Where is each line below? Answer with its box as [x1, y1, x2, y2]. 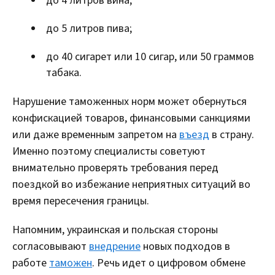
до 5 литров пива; [46, 20, 132, 36]
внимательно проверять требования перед [12, 160, 219, 176]
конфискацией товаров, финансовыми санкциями [12, 110, 250, 126]
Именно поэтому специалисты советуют [12, 143, 206, 159]
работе [12, 255, 49, 271]
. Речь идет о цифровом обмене [92, 255, 246, 271]
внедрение [89, 238, 141, 254]
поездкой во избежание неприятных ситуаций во [12, 176, 250, 192]
